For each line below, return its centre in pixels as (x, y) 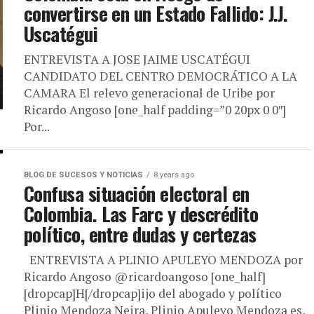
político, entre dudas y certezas (140, 234)
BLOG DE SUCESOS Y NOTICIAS (83, 175)
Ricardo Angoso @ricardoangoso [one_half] (145, 277)
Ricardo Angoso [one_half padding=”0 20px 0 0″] (155, 110)
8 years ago (174, 175)
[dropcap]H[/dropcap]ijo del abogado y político (153, 293)
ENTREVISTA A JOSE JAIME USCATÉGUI (137, 59)
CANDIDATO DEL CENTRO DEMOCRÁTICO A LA (161, 76)
